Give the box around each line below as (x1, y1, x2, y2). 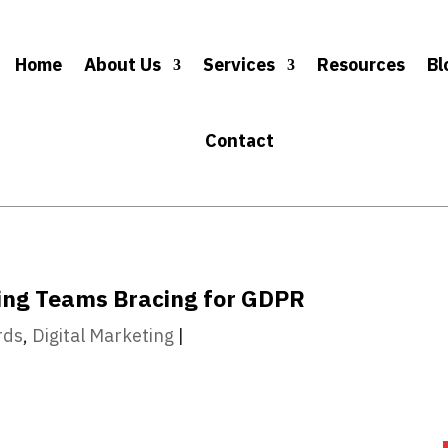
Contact (205, 128, 275, 152)
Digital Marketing (32, 324, 175, 348)
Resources (317, 52, 406, 76)
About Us (84, 52, 162, 76)
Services (203, 52, 276, 76)
